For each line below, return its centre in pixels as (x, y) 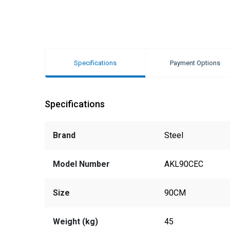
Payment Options (195, 63)
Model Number (81, 164)
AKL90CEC (184, 164)
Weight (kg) (75, 221)
